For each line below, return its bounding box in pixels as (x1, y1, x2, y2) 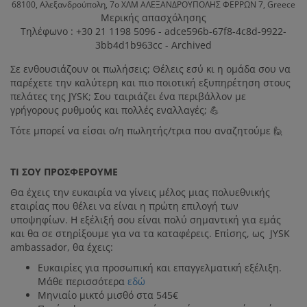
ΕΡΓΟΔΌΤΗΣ (48, 53, 144, 72)
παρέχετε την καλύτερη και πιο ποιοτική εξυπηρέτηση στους (10, 76, 291, 89)
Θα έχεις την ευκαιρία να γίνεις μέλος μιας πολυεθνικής (10, 186, 270, 199)
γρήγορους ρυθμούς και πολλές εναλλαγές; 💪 (10, 103, 219, 116)
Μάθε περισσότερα (38, 275, 127, 288)
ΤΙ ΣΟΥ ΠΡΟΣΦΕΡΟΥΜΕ (10, 165, 118, 178)
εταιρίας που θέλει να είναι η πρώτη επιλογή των (10, 199, 238, 212)
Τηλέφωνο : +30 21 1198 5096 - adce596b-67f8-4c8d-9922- (21, 25, 286, 38)
